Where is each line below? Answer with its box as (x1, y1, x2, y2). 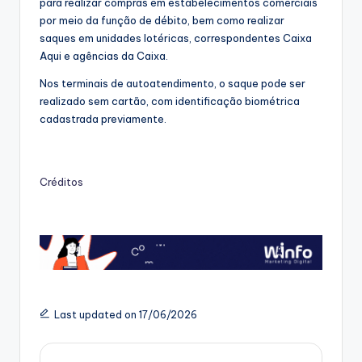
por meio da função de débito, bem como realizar (40, 14, 284, 27)
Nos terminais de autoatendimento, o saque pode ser (40, 77, 305, 90)
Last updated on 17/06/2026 (53, 309, 197, 322)
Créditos (40, 175, 83, 189)
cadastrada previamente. (40, 112, 166, 126)
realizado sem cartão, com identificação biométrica (40, 95, 300, 108)
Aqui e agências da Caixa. (40, 49, 168, 63)
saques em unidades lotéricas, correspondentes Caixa (40, 32, 312, 45)
